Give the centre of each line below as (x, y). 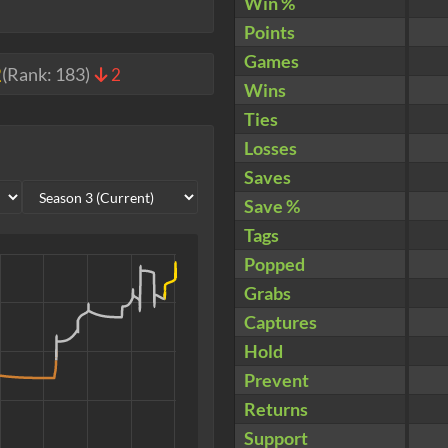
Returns (276, 409)
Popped (274, 264)
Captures (280, 322)
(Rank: (28, 74)
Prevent (276, 380)
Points (269, 32)
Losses (270, 148)
